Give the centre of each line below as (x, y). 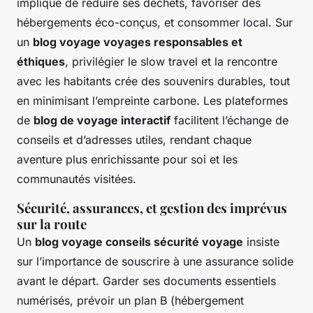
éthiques (41, 61)
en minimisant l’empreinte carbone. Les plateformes (152, 100)
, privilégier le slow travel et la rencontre (171, 61)
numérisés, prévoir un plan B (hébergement (130, 300)
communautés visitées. (77, 179)
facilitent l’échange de (230, 120)
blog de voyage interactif (102, 120)
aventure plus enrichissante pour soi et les (127, 159)
